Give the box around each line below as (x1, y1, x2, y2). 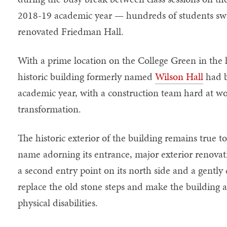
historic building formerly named (17, 69, 155, 84)
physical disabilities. (17, 196, 98, 210)
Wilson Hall (155, 69, 203, 84)
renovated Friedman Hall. (17, 24, 124, 39)
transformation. (17, 102, 81, 117)
